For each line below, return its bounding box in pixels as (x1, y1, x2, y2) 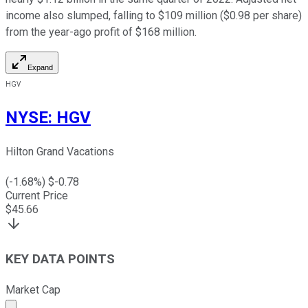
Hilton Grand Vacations (5, 145, 114, 159)
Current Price (5, 189, 68, 203)
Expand (27, 63, 53, 72)
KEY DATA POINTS (5, 251, 115, 267)
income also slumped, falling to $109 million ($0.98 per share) (5, 9, 302, 23)
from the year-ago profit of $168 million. (5, 25, 197, 39)
